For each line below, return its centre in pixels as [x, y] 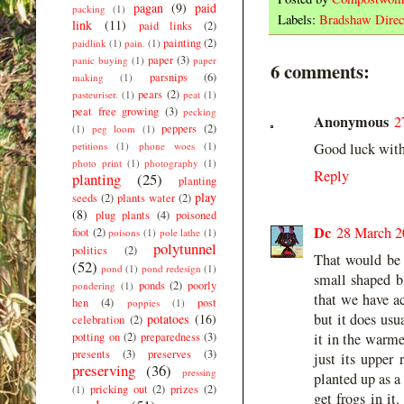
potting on [96, 336]
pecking [200, 111]
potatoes [168, 318]
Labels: [298, 19]
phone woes [166, 145]
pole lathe [180, 232]
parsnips [168, 77]
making [88, 77]
